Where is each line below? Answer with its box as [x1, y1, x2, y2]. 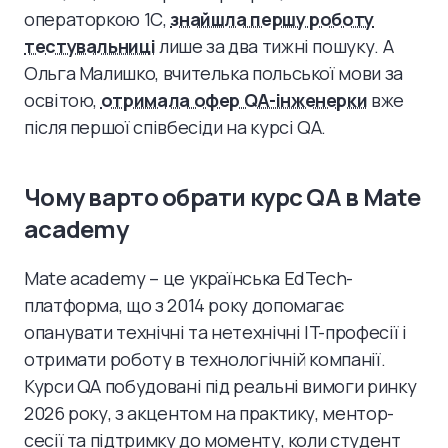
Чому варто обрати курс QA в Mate [24, 179, 420, 213]
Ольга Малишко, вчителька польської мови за [24, 60, 403, 85]
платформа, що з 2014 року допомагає [24, 292, 344, 317]
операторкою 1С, [24, 6, 171, 31]
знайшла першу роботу [170, 6, 375, 31]
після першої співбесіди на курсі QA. [24, 114, 327, 139]
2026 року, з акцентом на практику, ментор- [24, 400, 394, 425]
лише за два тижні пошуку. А [155, 33, 394, 58]
